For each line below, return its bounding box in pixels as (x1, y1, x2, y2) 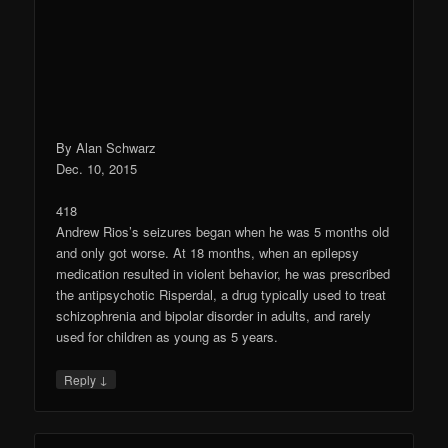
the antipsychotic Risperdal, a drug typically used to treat (56, 285, 387, 305)
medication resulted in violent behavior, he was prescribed (56, 264, 391, 284)
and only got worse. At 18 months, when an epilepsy (56, 243, 360, 263)
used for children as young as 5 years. (56, 327, 279, 347)
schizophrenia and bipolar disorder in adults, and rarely (56, 306, 372, 326)
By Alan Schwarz (56, 138, 157, 158)
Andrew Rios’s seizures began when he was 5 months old (56, 222, 390, 242)
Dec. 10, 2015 (56, 159, 138, 179)
